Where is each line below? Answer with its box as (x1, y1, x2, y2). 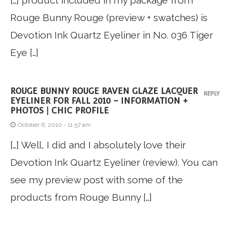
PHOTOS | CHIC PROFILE (10, 106, 109, 116)
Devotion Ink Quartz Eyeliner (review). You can (10, 157, 218, 168)
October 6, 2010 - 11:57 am (18, 121, 91, 129)
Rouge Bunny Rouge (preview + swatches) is (10, 12, 207, 24)
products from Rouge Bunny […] (10, 191, 152, 203)
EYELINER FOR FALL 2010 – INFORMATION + (10, 96, 187, 106)
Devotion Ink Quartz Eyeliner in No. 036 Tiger (10, 29, 213, 41)
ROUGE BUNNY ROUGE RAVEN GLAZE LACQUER (10, 86, 198, 97)
